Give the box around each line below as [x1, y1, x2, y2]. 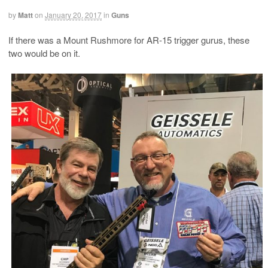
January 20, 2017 [45, 9, 102, 20]
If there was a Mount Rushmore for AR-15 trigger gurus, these [8, 33, 249, 46]
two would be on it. [8, 46, 80, 59]
